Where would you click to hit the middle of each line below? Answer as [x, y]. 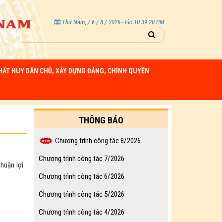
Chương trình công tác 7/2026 [82, 159]
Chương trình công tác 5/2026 [82, 194]
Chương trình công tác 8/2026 [98, 141]
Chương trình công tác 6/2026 [82, 176]
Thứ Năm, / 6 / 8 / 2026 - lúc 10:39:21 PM [113, 22]
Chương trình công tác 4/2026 [82, 212]
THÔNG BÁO [101, 120]
